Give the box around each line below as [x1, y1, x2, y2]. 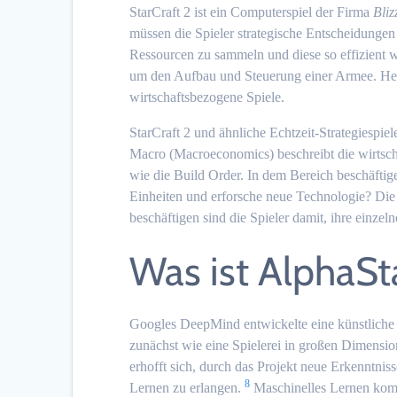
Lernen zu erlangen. [129, 379, 242, 395]
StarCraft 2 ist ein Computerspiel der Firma [129, 4, 374, 19]
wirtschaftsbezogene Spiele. [129, 89, 285, 105]
